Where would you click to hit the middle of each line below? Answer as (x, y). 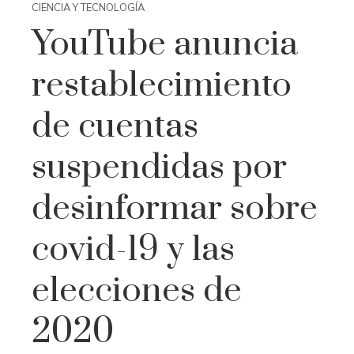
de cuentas (115, 126)
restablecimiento (162, 85)
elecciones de (137, 291)
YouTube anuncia (165, 44)
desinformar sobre (175, 209)
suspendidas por (159, 168)
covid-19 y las (133, 250)
